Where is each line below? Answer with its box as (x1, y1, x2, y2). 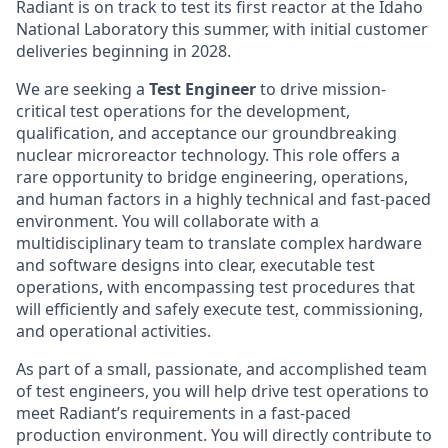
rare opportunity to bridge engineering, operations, (16, 165, 408, 188)
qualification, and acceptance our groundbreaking (16, 121, 397, 144)
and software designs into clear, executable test (16, 253, 375, 276)
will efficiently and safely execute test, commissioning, (16, 297, 423, 320)
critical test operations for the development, (16, 99, 350, 122)
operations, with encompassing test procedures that (16, 275, 415, 298)
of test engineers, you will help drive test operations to (16, 379, 429, 402)
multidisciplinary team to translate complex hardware (16, 231, 422, 254)
